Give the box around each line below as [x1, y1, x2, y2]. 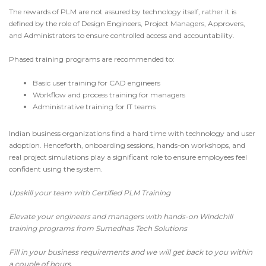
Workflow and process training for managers [33, 90, 185, 99]
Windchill [199, 212, 233, 221]
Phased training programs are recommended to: [9, 55, 175, 64]
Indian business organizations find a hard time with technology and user [9, 129, 255, 138]
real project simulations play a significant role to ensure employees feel [9, 153, 247, 161]
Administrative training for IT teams [33, 102, 156, 111]
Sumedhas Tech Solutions [96, 224, 187, 233]
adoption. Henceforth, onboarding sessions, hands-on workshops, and [9, 141, 245, 150]
